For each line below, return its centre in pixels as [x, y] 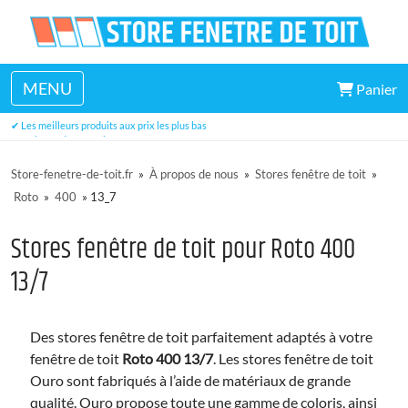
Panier [375, 89]
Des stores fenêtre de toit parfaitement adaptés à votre [201, 337]
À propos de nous [194, 174]
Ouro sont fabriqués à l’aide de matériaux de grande [190, 380]
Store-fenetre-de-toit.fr [72, 174]
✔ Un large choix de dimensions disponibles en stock [125, 111]
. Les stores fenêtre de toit [293, 358]
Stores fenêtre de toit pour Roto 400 [183, 250]
